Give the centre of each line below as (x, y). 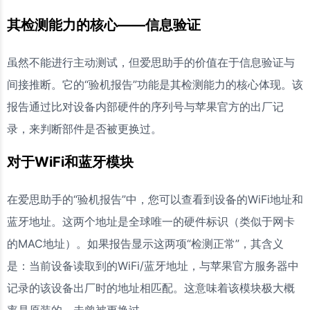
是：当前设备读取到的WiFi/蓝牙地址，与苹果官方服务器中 (153, 266)
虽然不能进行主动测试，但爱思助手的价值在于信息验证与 (151, 62)
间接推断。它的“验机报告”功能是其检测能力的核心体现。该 (155, 84)
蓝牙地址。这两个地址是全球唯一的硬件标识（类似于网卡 (151, 221)
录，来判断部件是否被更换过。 (84, 129)
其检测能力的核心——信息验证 (104, 25)
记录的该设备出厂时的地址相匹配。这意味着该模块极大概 (151, 288)
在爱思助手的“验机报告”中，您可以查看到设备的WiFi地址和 (155, 199)
